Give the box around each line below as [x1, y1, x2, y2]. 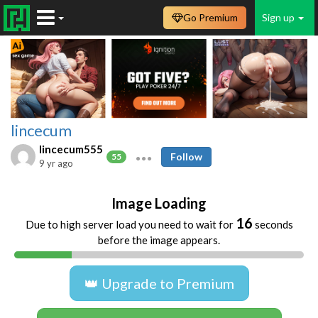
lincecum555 [39, 142, 103, 155]
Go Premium [183, 11, 238, 23]
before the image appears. [98, 233, 220, 246]
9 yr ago [39, 157, 73, 169]
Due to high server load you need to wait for [25, 217, 236, 231]
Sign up [262, 11, 297, 23]
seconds [252, 217, 293, 231]
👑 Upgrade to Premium [84, 274, 234, 292]
